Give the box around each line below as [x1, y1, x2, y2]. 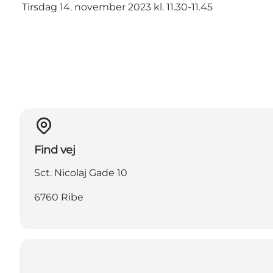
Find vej [34, 143, 76, 157]
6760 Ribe [34, 191, 83, 204]
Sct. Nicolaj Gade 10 [34, 167, 127, 179]
